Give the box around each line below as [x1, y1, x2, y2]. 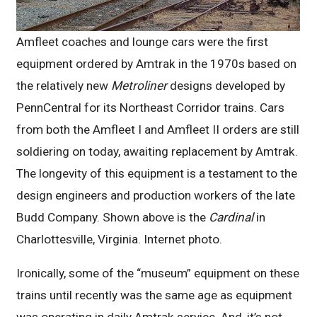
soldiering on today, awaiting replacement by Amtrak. [16, 144, 299, 159]
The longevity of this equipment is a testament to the [16, 166, 298, 181]
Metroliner [111, 79, 171, 93]
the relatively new [16, 79, 112, 93]
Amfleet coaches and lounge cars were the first [16, 35, 269, 50]
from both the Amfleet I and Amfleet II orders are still [16, 122, 300, 137]
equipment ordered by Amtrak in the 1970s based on [16, 57, 297, 71]
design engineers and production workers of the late [16, 188, 296, 203]
